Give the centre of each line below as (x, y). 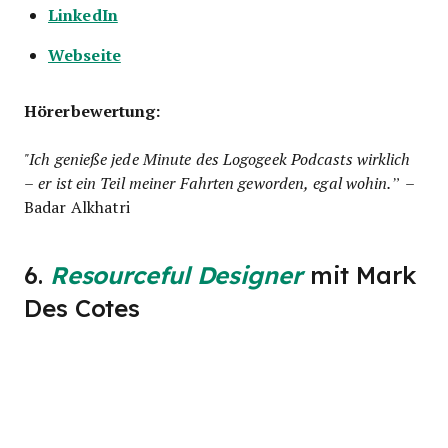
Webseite (84, 54)
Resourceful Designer (176, 275)
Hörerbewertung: (92, 110)
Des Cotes (82, 308)
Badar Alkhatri (77, 206)
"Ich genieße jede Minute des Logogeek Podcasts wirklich (217, 158)
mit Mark (359, 275)
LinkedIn (83, 14)
